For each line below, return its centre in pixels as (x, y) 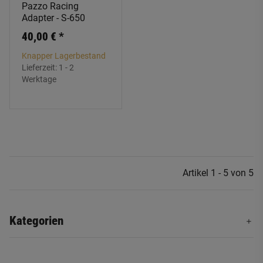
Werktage (39, 79)
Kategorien (36, 221)
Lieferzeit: (40, 68)
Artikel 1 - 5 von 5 (218, 173)
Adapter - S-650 (53, 18)
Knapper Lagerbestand (64, 56)
